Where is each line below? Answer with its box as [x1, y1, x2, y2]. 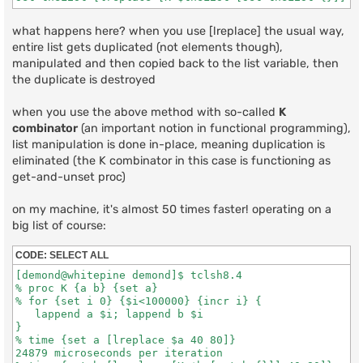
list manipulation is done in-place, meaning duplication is [12, 137, 325, 152]
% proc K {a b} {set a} [15, 282, 158, 295]
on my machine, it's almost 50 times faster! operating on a [12, 202, 331, 216]
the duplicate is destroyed [12, 72, 156, 87]
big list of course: [12, 218, 106, 233]
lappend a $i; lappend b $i [15, 308, 203, 321]
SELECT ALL [49, 250, 109, 261]
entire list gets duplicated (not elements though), [12, 40, 283, 54]
